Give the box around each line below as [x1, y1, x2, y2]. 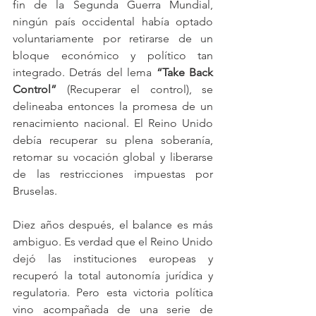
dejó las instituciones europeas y [13, 252, 213, 265]
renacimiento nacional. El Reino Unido [13, 116, 213, 130]
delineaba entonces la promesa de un [13, 99, 213, 113]
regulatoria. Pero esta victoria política [13, 286, 213, 299]
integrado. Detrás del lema [13, 66, 157, 79]
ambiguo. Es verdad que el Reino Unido [13, 235, 213, 248]
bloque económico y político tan [13, 49, 213, 62]
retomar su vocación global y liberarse [13, 150, 213, 164]
